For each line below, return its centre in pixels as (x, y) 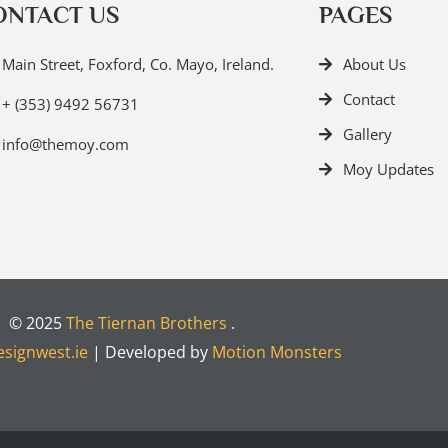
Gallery (367, 134)
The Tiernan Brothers (146, 322)
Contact (368, 99)
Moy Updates (388, 169)
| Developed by (150, 351)
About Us (374, 64)
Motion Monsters (277, 351)
